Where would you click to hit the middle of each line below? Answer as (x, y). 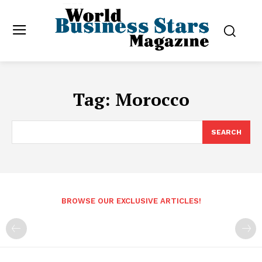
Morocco (152, 100)
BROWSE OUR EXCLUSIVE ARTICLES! (131, 201)
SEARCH (226, 132)
